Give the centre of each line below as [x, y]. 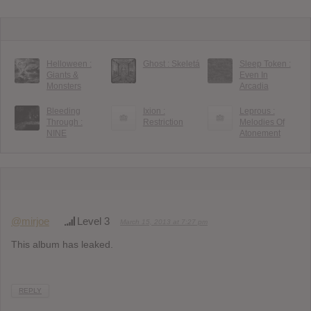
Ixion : [154, 111]
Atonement [260, 133]
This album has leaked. [62, 244]
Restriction [163, 122]
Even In [253, 75]
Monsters [64, 86]
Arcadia [254, 86]
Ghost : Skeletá [171, 64]
